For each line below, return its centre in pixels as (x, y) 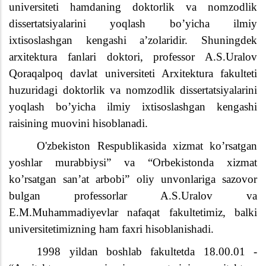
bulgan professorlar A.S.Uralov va (133, 196)
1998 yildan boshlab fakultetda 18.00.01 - (147, 252)
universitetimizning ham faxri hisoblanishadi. (111, 229)
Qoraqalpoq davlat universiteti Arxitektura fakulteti (133, 74)
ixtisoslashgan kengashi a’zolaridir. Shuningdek (133, 40)
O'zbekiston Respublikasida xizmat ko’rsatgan (147, 146)
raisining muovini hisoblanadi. (78, 123)
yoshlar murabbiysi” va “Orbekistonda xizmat (133, 163)
